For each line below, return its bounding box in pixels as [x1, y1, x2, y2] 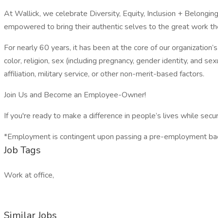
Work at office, [4, 170, 54, 181]
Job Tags [4, 144, 41, 157]
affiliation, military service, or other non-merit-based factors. [4, 69, 204, 79]
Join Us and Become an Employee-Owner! [4, 90, 146, 100]
